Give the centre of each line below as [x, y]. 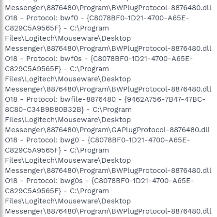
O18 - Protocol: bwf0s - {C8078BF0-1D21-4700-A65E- [99, 58]
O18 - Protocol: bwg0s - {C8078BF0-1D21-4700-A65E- [100, 180]
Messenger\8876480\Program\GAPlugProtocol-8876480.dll [108, 130]
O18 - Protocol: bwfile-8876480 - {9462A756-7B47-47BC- [105, 99]
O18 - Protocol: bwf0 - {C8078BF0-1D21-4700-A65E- [97, 18]
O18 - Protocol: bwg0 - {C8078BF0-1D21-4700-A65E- [98, 140]
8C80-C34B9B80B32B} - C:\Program [68, 109]
